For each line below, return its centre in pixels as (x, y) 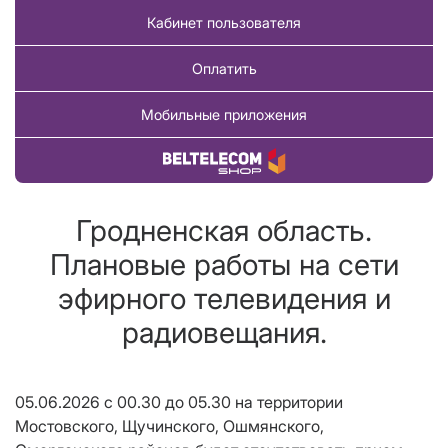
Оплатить (224, 69)
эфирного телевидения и (224, 299)
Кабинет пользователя (224, 23)
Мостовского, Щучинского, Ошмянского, (169, 426)
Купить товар (224, 161)
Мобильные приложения (224, 115)
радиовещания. (224, 333)
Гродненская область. (224, 231)
